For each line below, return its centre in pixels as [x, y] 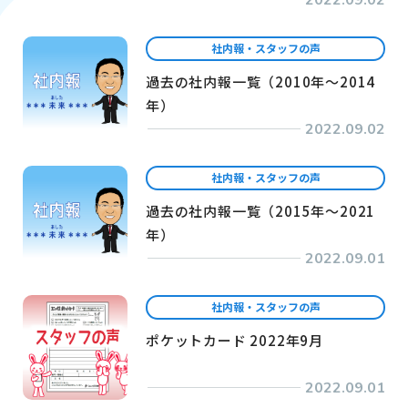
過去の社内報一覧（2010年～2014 [261, 82]
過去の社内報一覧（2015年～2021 [261, 211]
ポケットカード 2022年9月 [235, 340]
